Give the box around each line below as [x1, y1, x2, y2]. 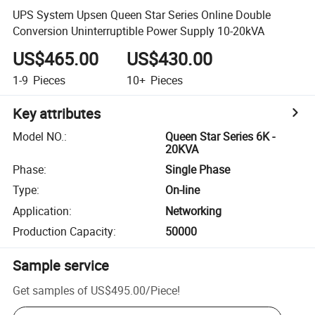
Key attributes [13, 103, 101, 123]
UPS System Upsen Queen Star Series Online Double [13, 6, 271, 22]
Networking [165, 202, 222, 219]
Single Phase [165, 162, 231, 178]
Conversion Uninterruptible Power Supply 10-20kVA [13, 22, 265, 39]
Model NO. [13, 128, 65, 144]
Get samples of [13, 282, 89, 298]
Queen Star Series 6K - [165, 128, 276, 144]
